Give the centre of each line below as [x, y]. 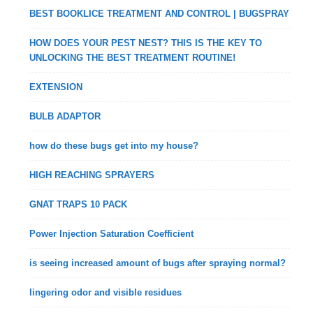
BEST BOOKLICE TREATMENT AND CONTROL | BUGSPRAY [160, 14]
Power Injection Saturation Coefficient [112, 234]
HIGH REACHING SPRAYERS [92, 175]
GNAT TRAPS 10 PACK [79, 204]
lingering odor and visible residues [106, 292]
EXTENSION [56, 87]
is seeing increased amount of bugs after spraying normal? [158, 263]
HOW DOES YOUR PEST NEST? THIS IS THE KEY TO [146, 43]
